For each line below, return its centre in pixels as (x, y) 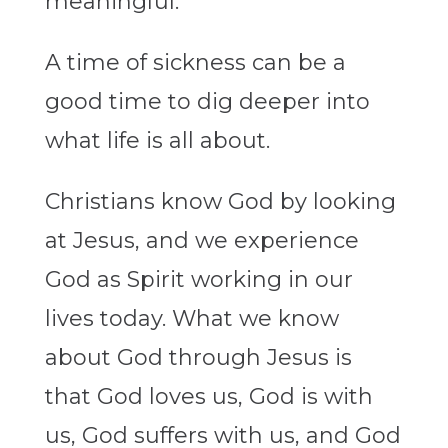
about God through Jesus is (198, 358)
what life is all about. (157, 141)
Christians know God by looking (220, 202)
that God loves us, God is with (208, 397)
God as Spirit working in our (198, 280)
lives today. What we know (191, 319)
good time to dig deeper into (207, 102)
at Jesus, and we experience (201, 241)
